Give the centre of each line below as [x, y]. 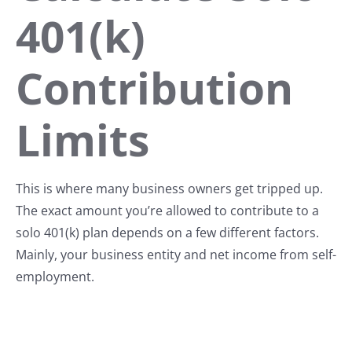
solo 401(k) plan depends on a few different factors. [169, 233]
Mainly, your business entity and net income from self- [176, 255]
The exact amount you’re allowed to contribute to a [167, 211]
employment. [55, 277]
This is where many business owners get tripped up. [171, 189]
